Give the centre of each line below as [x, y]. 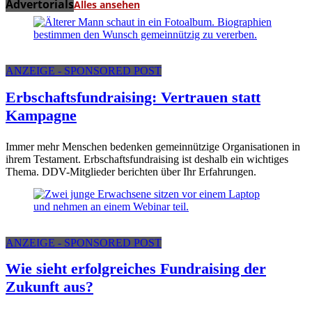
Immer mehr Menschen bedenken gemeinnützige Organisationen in [153, 146]
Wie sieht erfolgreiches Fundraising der [136, 269]
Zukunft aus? [49, 287]
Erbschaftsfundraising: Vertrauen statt [133, 97]
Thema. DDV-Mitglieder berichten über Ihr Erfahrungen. [131, 171]
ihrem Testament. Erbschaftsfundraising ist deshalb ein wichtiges [147, 159]
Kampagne [41, 116]
